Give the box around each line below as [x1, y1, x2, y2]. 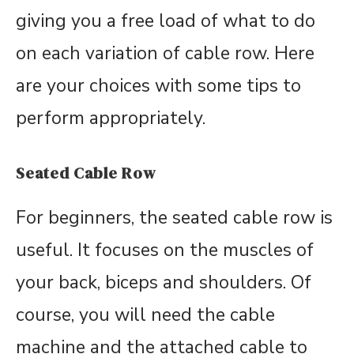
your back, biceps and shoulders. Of [16, 270, 311, 295]
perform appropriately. [16, 106, 205, 130]
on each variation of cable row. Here [16, 41, 314, 66]
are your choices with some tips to [16, 73, 301, 98]
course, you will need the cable [16, 303, 275, 327]
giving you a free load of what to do [16, 9, 315, 33]
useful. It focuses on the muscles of [16, 238, 314, 262]
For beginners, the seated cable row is [16, 205, 333, 230]
